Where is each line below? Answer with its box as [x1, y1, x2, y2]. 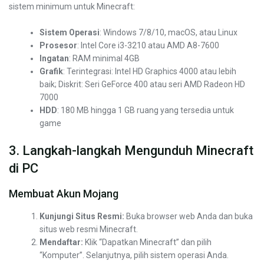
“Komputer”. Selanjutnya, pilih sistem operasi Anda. [39, 250, 229, 260]
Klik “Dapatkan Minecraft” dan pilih [83, 237, 212, 247]
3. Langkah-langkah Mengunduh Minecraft [9, 143, 253, 159]
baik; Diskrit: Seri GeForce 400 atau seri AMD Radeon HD [39, 80, 246, 90]
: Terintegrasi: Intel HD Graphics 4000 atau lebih [63, 67, 237, 77]
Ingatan [39, 54, 70, 64]
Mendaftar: [39, 237, 84, 247]
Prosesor [39, 41, 78, 51]
